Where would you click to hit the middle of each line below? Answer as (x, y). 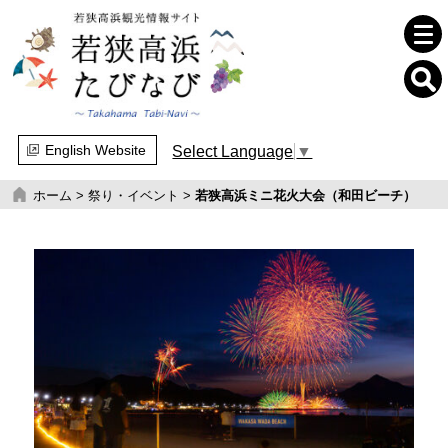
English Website (96, 150)
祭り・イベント (134, 196)
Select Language (233, 151)
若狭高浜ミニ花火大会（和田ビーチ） (306, 196)
